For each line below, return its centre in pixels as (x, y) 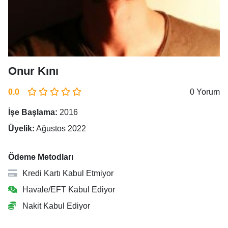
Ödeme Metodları (41, 157)
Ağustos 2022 (60, 129)
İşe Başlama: (33, 112)
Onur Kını (33, 71)
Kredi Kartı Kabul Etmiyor (67, 173)
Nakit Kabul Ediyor (55, 206)
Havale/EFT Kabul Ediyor (68, 190)
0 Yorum (205, 92)
